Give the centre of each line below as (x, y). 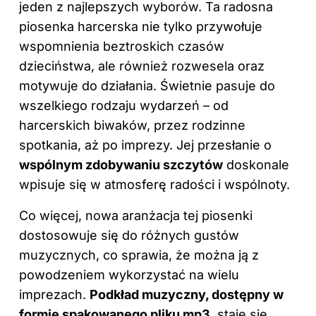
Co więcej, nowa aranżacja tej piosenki (136, 215)
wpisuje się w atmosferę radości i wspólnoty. (154, 184)
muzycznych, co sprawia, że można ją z (139, 255)
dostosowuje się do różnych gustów (129, 235)
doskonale (256, 164)
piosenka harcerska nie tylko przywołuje (141, 26)
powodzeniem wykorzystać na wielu (129, 274)
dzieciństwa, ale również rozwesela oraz (142, 66)
